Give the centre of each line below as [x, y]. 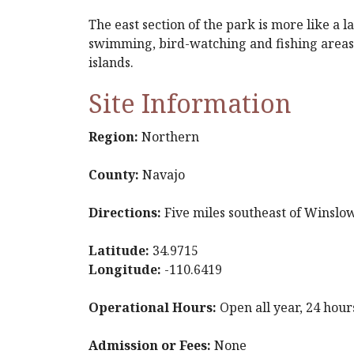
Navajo [162, 175]
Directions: [125, 213]
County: [114, 175]
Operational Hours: [153, 307]
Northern [169, 137]
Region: [113, 137]
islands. [111, 62]
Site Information [190, 103]
